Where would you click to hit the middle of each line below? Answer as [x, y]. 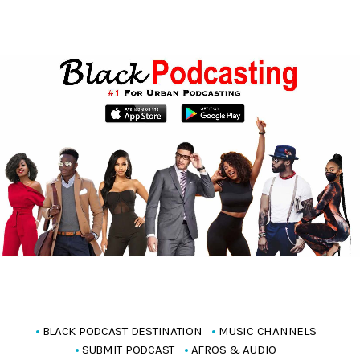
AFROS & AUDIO [234, 350]
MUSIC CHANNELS [268, 331]
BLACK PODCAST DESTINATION [122, 331]
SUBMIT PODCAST [128, 350]
